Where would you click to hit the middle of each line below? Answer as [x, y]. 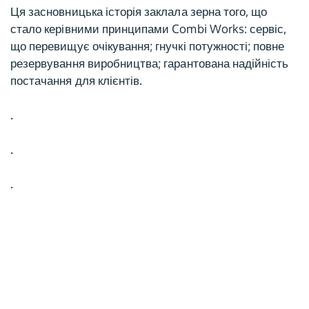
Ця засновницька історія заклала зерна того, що [139, 11]
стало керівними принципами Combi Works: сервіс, [149, 29]
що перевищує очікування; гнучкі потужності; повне [148, 46]
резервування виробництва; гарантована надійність [150, 63]
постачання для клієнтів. [77, 80]
